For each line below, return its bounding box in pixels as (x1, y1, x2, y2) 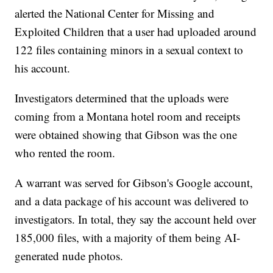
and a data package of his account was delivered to (15, 193, 249, 209)
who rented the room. (15, 145, 116, 161)
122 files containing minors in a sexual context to (15, 42, 244, 58)
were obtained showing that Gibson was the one (15, 127, 238, 143)
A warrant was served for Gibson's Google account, (15, 175, 253, 191)
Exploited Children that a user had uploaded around (15, 24, 257, 40)
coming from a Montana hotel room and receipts (15, 108, 241, 124)
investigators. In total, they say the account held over (15, 211, 257, 227)
